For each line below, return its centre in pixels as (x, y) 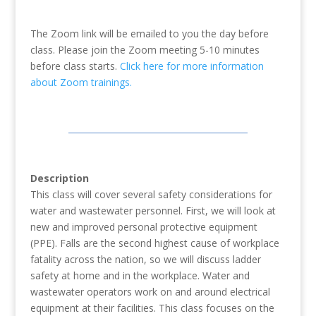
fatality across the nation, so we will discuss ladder (145, 260)
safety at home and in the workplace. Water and (140, 276)
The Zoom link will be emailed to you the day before (149, 34)
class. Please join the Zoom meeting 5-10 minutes (145, 50)
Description (59, 178)
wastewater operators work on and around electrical (150, 292)
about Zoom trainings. (81, 83)
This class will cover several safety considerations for (151, 195)
